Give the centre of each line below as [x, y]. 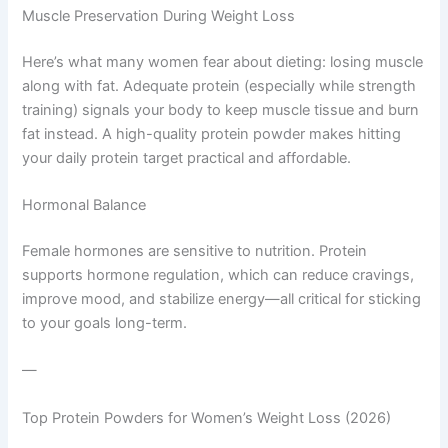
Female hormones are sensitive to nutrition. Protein [195, 251]
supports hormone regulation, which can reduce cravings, [218, 275]
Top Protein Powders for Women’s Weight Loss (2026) [207, 417]
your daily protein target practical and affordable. [187, 157]
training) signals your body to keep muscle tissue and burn [221, 109]
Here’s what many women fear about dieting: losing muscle [223, 61]
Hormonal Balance [84, 205]
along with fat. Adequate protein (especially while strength [219, 85]
